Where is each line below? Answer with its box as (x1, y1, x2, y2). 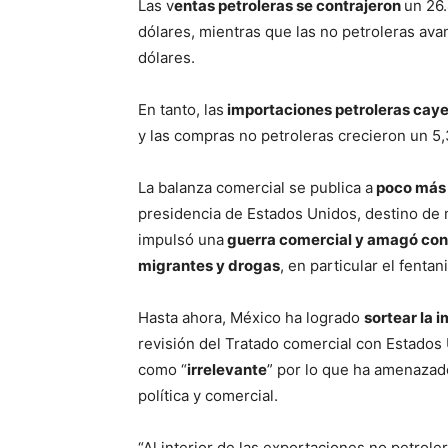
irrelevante (187, 360, 267, 379)
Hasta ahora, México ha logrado (138, 308, 364, 327)
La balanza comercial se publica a (138, 178, 373, 197)
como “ (138, 360, 187, 379)
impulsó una (138, 230, 224, 249)
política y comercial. (138, 386, 278, 405)
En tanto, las (138, 100, 224, 119)
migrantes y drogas (138, 256, 280, 275)
